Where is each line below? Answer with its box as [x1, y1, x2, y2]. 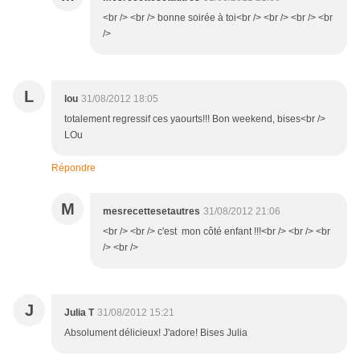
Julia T [64, 307, 94, 319]
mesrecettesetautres [103, 206, 200, 218]
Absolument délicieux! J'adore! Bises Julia [64, 327, 247, 339]
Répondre [51, 162, 96, 174]
